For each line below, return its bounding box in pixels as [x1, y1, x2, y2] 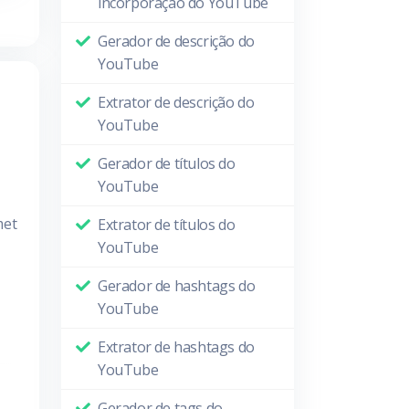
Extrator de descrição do [98, 92, 255, 112]
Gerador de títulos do [98, 153, 236, 173]
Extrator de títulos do [98, 215, 236, 235]
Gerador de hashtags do [98, 276, 256, 296]
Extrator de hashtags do [98, 337, 255, 357]
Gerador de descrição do [98, 31, 255, 51]
